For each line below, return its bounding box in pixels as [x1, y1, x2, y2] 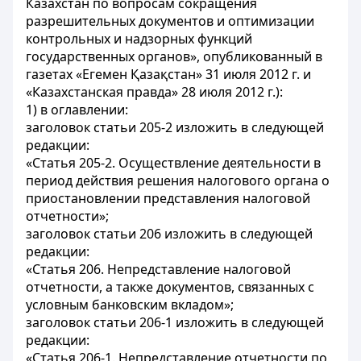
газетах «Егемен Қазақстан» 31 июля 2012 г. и [26, 65, 311, 83]
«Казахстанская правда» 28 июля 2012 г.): [26, 83, 283, 101]
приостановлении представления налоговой [26, 189, 310, 207]
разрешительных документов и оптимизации [26, 12, 314, 30]
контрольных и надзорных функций [26, 30, 252, 48]
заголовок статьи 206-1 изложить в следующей [26, 313, 324, 331]
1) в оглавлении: [26, 101, 128, 118]
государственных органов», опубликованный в [26, 48, 322, 65]
